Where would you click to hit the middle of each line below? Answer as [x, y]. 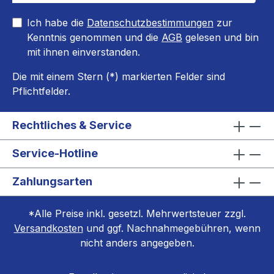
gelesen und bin [220, 37]
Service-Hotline [55, 153]
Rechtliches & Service [72, 125]
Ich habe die [57, 23]
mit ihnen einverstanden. [83, 52]
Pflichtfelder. [41, 91]
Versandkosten [48, 228]
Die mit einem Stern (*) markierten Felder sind [119, 76]
